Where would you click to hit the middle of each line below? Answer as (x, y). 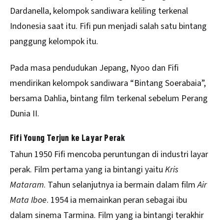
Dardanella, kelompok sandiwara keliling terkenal (99, 11)
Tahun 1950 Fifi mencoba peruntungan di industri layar (109, 154)
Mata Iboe (28, 200)
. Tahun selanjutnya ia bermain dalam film (121, 185)
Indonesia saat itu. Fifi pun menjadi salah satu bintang (108, 26)
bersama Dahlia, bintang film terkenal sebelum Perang (109, 99)
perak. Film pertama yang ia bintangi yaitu (87, 169)
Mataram (27, 185)
